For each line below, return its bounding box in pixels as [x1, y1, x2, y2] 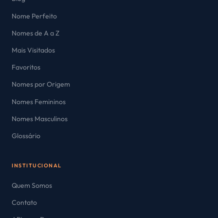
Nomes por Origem [12, 80, 70, 89]
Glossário [12, 131, 40, 140]
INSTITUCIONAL [12, 162, 62, 169]
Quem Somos [12, 181, 52, 190]
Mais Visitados [12, 45, 55, 54]
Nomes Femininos [12, 97, 66, 106]
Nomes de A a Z [12, 28, 59, 37]
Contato [12, 198, 37, 207]
